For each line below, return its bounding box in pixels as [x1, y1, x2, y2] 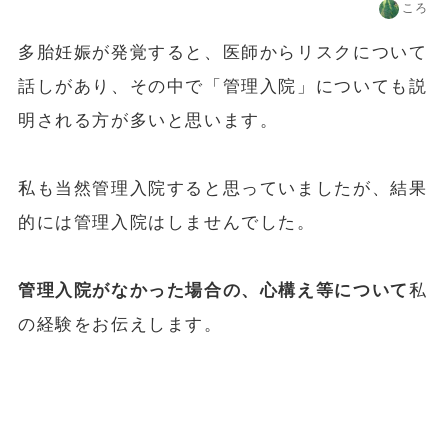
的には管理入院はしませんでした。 [17, 212, 316, 232]
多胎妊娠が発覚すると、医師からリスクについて [17, 42, 428, 62]
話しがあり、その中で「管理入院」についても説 [17, 76, 428, 96]
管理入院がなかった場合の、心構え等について [17, 280, 409, 300]
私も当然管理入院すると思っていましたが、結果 [17, 178, 428, 198]
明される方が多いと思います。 [17, 110, 279, 130]
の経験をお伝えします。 [17, 314, 223, 334]
